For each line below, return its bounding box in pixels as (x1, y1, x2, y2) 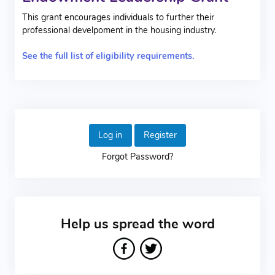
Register (143, 128, 177, 141)
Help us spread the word (60, 215, 215, 234)
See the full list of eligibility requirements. (22, 49, 195, 62)
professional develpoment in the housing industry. (22, 23, 219, 36)
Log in (98, 128, 123, 141)
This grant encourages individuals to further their (22, 10, 214, 23)
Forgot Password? (102, 150, 173, 163)
